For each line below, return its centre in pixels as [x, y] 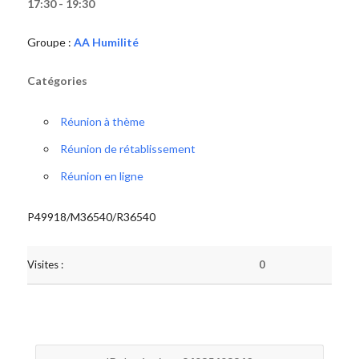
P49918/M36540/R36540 [91, 217]
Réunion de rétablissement [127, 149]
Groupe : [50, 42]
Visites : [45, 264]
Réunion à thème [102, 121]
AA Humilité [106, 42]
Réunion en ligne [101, 176]
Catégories [57, 81]
